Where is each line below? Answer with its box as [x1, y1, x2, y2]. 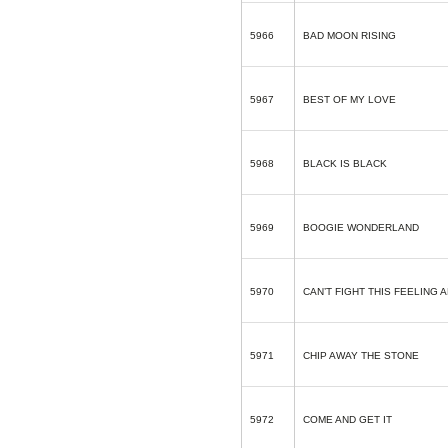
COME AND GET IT [303, 414, 392, 425]
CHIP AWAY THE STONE [303, 350, 419, 361]
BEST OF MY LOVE [303, 94, 396, 105]
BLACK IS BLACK [303, 158, 387, 169]
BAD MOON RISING [303, 30, 396, 41]
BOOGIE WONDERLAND [303, 222, 419, 233]
